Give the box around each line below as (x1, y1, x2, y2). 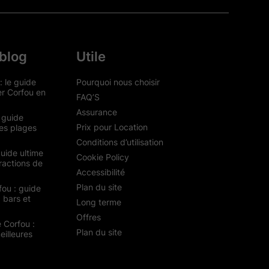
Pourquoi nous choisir (76, 76, 160, 87)
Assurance (76, 106, 117, 117)
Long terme (76, 196, 121, 207)
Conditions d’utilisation (76, 136, 163, 147)
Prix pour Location (76, 121, 148, 132)
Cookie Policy (76, 151, 129, 162)
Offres (76, 211, 101, 222)
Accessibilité (76, 166, 125, 177)
